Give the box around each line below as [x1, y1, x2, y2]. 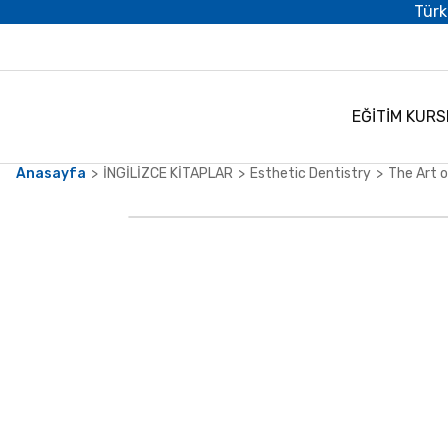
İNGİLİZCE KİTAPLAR [103, 165, 233, 182]
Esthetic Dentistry [250, 165, 371, 182]
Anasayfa [16, 165, 86, 182]
